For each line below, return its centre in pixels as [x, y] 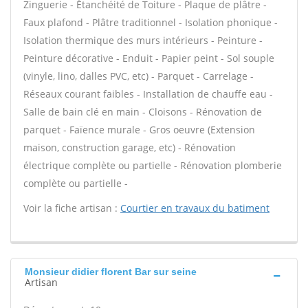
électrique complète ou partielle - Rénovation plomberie [153, 165]
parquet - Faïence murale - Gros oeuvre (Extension [139, 130]
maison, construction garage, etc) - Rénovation [130, 147]
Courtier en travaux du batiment [195, 208]
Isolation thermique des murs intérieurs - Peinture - [143, 40]
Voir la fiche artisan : [72, 208]
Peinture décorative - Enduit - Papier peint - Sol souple [149, 58]
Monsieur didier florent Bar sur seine [111, 272]
